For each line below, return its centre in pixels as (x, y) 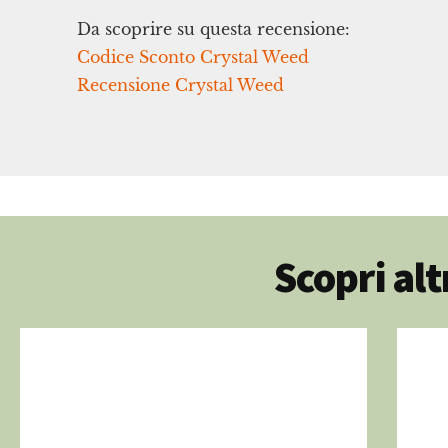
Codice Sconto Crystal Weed (193, 57)
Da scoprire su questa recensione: (214, 29)
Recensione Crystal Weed (181, 85)
